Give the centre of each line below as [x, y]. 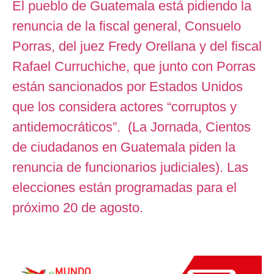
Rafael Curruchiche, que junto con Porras [134, 67]
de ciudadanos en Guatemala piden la [124, 147]
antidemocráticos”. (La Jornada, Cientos [131, 127]
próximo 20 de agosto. [78, 208]
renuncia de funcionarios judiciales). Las [130, 168]
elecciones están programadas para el [124, 188]
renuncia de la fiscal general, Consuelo [127, 26]
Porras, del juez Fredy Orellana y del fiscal [137, 46]
